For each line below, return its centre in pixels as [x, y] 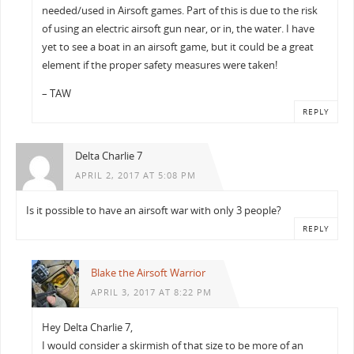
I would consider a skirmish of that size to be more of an [173, 345]
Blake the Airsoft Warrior [148, 273]
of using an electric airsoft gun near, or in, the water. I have [179, 29]
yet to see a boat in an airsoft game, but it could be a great [178, 47]
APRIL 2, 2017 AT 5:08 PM [135, 176]
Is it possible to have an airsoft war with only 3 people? [154, 210]
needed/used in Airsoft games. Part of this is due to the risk [180, 11]
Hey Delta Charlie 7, [88, 327]
